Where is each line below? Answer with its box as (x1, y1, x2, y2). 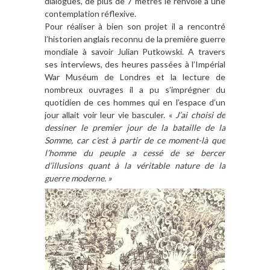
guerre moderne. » (45, 173, 111, 184)
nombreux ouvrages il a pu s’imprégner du (45, 84, 225, 95)
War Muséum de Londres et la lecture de (45, 72, 225, 83)
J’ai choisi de (175, 110, 226, 121)
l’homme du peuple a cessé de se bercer (45, 148, 225, 159)
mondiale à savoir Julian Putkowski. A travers (45, 46, 225, 57)
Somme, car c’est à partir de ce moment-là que (45, 135, 225, 146)
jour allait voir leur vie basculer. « (45, 110, 176, 121)
